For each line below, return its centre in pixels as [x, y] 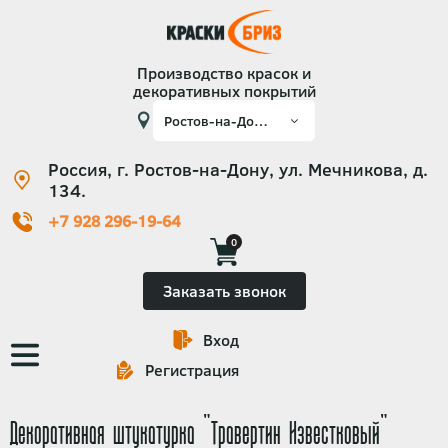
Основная [64, 354]
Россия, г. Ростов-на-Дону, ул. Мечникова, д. [237, 169]
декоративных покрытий [224, 91]
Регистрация [192, 370]
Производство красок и [224, 73]
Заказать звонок [224, 291]
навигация [69, 383]
